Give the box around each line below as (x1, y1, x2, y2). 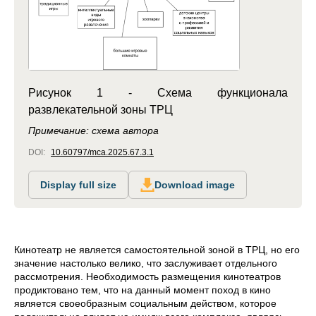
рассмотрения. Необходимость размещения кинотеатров (14, 271, 281, 283)
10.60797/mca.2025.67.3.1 (51, 147, 154, 158)
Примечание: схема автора (28, 125, 159, 137)
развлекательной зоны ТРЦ (28, 104, 173, 116)
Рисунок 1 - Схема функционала (28, 87, 288, 99)
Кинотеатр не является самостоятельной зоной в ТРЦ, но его (14, 244, 300, 256)
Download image (154, 179, 235, 191)
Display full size (40, 179, 116, 191)
